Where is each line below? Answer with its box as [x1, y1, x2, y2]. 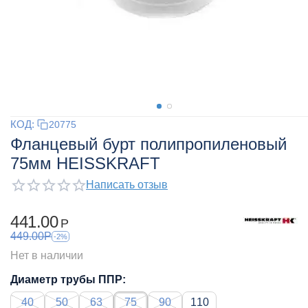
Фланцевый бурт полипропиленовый [10, 135, 287, 153]
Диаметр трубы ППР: [10, 273, 126, 285]
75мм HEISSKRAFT [10, 154, 160, 173]
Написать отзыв [86, 179, 168, 190]
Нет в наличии [10, 249, 83, 261]
